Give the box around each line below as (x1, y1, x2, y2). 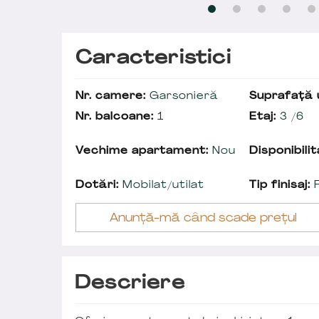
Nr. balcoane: (75, 111, 154, 122)
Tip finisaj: (249, 179, 310, 191)
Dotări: (75, 179, 119, 191)
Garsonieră (145, 90, 218, 102)
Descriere (75, 273, 185, 293)
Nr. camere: (75, 90, 146, 102)
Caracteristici (75, 48, 231, 68)
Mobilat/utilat (118, 179, 204, 191)
